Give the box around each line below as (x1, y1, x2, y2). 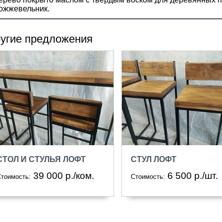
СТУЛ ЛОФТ (130, 155, 176, 164)
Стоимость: (130, 173, 165, 181)
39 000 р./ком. (33, 170, 94, 181)
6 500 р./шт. (167, 170, 218, 181)
